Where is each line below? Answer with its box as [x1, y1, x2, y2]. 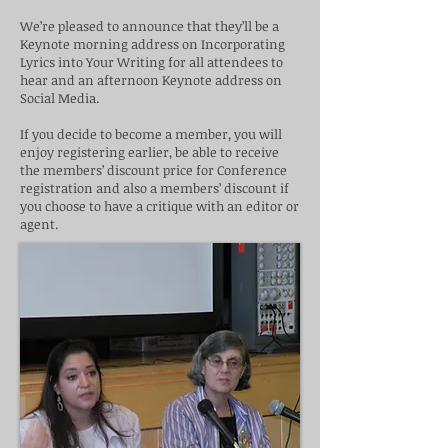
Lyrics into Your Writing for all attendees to [20, 53, 283, 71]
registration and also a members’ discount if [20, 179, 289, 197]
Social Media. [20, 89, 99, 107]
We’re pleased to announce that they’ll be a [20, 17, 279, 35]
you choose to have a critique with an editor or [20, 197, 299, 215]
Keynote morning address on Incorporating [20, 35, 285, 53]
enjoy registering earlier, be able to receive [20, 143, 279, 161]
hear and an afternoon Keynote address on [20, 71, 282, 89]
